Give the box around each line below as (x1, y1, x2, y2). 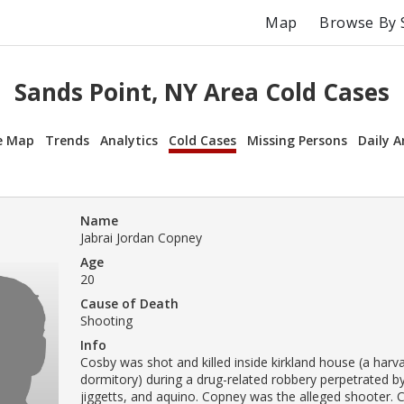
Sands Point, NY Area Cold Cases (14, 76, 390, 109)
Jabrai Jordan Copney (80, 228, 202, 246)
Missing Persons (247, 131, 347, 149)
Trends (45, 131, 89, 149)
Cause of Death (80, 294, 179, 312)
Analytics (100, 131, 158, 149)
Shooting (80, 311, 133, 329)
